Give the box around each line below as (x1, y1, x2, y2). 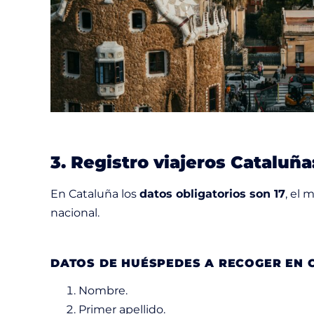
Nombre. (78, 283, 130, 297)
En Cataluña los (50, 186, 139, 200)
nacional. (50, 205, 100, 219)
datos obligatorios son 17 (139, 186, 285, 200)
